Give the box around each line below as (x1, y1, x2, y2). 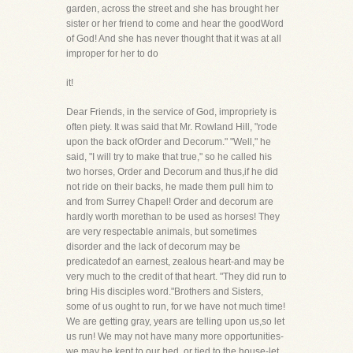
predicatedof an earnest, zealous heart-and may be (66, 256, 284, 267)
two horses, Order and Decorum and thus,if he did (66, 166, 278, 177)
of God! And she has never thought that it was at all (66, 33, 281, 44)
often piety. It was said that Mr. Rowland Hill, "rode (66, 121, 277, 132)
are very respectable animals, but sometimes (66, 226, 257, 237)
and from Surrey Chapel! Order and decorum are (66, 196, 273, 207)
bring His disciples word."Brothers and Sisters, (66, 286, 263, 297)
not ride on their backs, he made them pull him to (66, 181, 273, 192)
